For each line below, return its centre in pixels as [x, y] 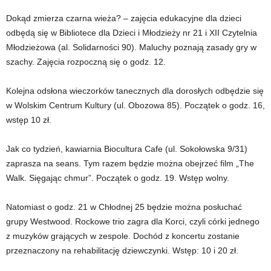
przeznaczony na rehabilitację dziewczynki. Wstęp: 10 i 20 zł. [122, 251]
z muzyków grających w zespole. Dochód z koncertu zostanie [123, 236]
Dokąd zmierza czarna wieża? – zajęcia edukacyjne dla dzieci [124, 18]
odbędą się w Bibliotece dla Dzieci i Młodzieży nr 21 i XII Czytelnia [132, 33]
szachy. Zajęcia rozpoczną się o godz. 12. [86, 62]
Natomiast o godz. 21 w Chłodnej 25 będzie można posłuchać [124, 207]
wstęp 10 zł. [29, 120]
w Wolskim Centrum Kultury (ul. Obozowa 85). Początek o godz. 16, [135, 106]
